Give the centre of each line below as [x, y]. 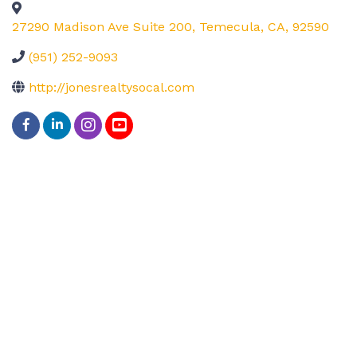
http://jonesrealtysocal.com [112, 87]
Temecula [230, 27]
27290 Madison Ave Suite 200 [102, 27]
